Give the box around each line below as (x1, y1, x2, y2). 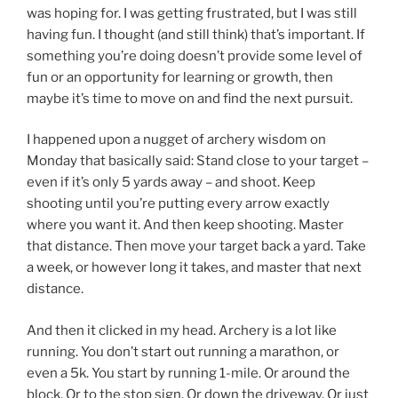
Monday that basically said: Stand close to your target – (27, 153, 369, 170)
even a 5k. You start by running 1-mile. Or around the (27, 364, 350, 381)
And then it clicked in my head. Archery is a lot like (27, 322, 337, 338)
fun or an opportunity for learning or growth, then (27, 68, 333, 85)
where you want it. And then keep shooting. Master (27, 217, 344, 234)
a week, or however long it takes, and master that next (27, 259, 362, 276)
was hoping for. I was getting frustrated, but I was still (27, 4, 357, 21)
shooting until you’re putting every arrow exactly (27, 195, 330, 212)
